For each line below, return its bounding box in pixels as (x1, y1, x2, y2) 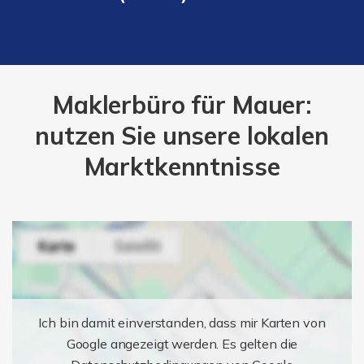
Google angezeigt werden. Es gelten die (66, 335, 298, 352)
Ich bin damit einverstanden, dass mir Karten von (38, 314, 326, 331)
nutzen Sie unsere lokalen (35, 119, 329, 151)
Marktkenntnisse (84, 150, 280, 182)
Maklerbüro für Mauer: (53, 89, 311, 120)
